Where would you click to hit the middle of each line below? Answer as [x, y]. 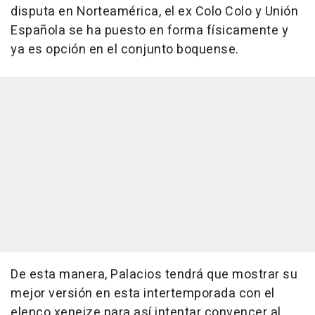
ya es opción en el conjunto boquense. [125, 50]
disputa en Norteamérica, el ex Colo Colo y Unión [154, 12]
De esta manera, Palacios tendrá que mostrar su [154, 275]
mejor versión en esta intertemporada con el [143, 294]
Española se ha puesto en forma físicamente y [149, 31]
